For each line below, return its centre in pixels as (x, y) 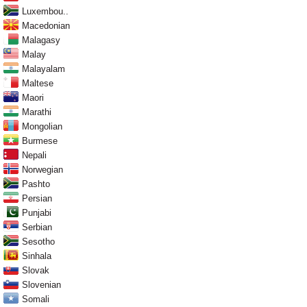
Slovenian (41, 285)
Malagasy (41, 40)
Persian (37, 199)
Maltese (38, 84)
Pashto (36, 184)
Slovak (36, 271)
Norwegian (42, 170)
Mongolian (42, 127)
